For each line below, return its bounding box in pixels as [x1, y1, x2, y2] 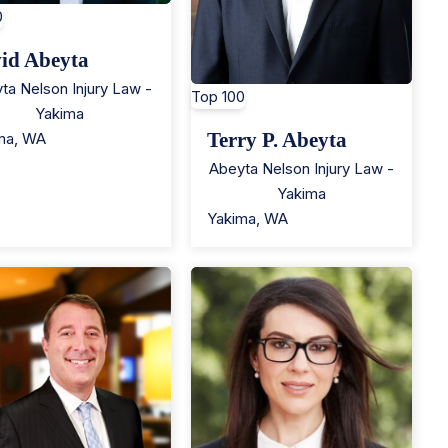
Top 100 [190, 87, 245, 107]
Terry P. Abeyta [206, 128, 347, 153]
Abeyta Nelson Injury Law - [208, 159, 394, 179]
